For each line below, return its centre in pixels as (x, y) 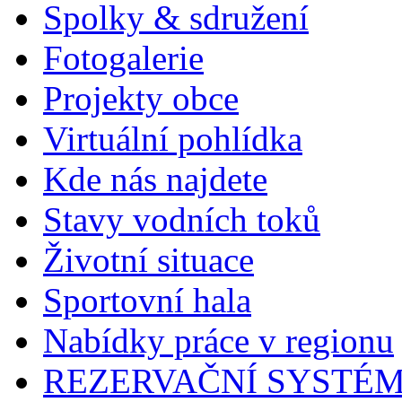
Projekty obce (141, 98)
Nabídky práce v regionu (218, 340)
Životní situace (149, 259)
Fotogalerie (123, 57)
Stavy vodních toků (182, 219)
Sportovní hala (147, 300)
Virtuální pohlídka (173, 138)
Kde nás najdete (155, 179)
